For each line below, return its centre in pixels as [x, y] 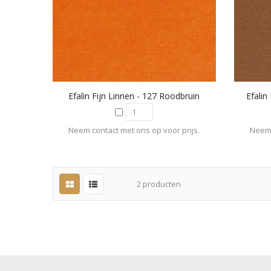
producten [161, 184]
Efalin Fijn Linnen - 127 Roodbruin [134, 96]
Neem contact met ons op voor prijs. [134, 130]
